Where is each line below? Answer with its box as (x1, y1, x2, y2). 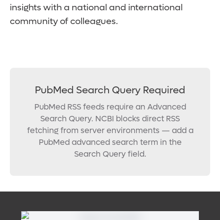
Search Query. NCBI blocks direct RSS (40, 113, 180, 124)
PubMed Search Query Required (35, 84, 185, 97)
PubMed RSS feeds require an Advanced (34, 102, 186, 112)
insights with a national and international (10, 2, 183, 14)
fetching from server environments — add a (27, 125, 193, 136)
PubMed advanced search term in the (38, 137, 182, 148)
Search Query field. (74, 149, 146, 160)
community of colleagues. (10, 16, 118, 27)
